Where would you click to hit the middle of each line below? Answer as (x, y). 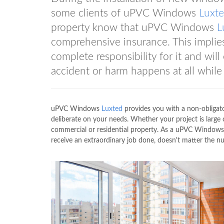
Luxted (112, 109)
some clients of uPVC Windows (125, 13)
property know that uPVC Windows (134, 27)
